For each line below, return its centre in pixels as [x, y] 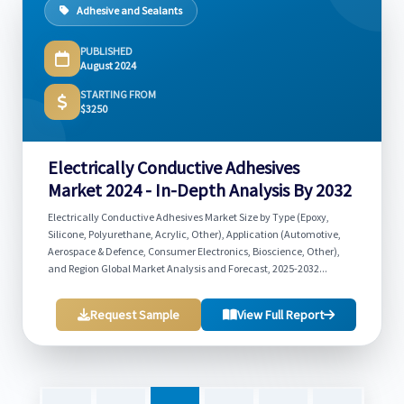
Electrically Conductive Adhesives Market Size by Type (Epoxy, [188, 217]
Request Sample [135, 315]
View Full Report [280, 315]
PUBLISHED [106, 51]
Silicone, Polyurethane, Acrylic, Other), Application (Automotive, [194, 234]
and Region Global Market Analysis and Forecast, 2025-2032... [188, 268]
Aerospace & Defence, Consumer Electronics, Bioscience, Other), [194, 251]
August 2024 [108, 65]
